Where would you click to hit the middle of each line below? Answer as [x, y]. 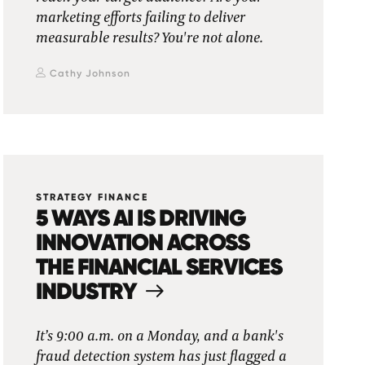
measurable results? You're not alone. [150, 38]
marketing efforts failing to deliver [141, 18]
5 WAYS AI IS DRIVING [141, 218]
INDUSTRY [87, 291]
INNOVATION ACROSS [143, 242]
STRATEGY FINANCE [92, 197]
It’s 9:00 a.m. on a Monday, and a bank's [160, 336]
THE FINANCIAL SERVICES [159, 266]
